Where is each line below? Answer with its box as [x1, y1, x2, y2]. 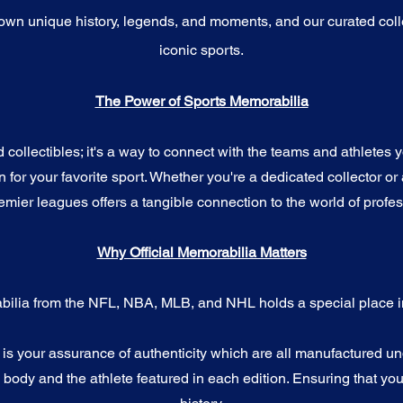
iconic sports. [159, 41, 244, 59]
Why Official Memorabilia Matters [96, 244, 307, 262]
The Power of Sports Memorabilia [94, 93, 309, 111]
